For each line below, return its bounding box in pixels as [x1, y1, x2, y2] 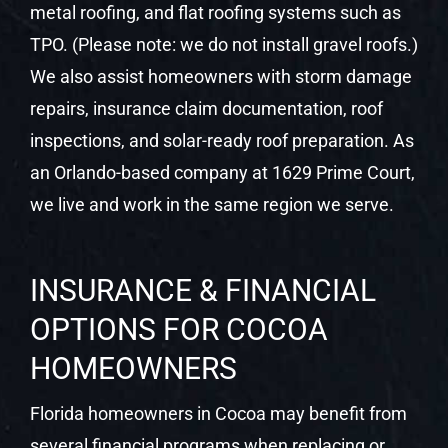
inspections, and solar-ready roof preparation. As [29, 129, 414, 151]
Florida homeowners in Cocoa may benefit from [29, 402, 407, 424]
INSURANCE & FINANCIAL [29, 272, 376, 308]
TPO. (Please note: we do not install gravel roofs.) [29, 33, 418, 55]
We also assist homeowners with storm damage [29, 65, 412, 87]
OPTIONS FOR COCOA [29, 311, 328, 347]
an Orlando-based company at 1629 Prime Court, [29, 161, 415, 183]
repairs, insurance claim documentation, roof [29, 97, 383, 119]
